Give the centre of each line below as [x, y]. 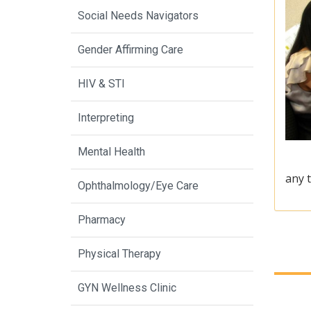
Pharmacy [102, 220]
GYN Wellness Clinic [127, 288]
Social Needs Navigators [138, 16]
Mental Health [111, 152]
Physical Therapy [119, 254]
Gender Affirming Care [131, 50]
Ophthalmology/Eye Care [138, 186]
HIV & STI [101, 84]
